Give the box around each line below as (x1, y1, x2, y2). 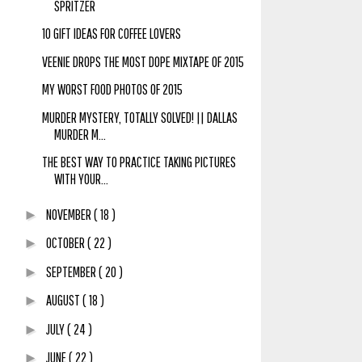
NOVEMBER (45, 205, 94, 223)
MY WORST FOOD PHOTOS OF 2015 (41, 81, 183, 99)
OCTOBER (45, 234, 87, 252)
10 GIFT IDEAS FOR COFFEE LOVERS (41, 25, 181, 43)
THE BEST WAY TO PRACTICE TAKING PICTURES (41, 154, 236, 171)
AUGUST (45, 292, 82, 309)
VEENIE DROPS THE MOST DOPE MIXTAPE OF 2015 (41, 53, 244, 70)
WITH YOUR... (53, 170, 108, 188)
